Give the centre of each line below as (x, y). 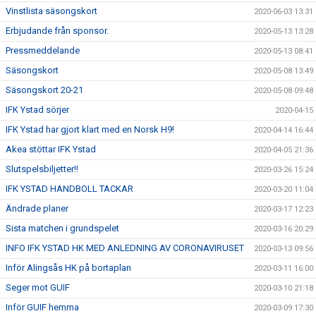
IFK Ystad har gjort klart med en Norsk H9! (90, 129)
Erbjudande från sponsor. (57, 30)
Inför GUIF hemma (42, 307)
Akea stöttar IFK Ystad (51, 149)
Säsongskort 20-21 (44, 90)
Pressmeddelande (43, 50)
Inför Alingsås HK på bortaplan (68, 267)
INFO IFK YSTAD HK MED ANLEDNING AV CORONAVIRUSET (125, 248)
